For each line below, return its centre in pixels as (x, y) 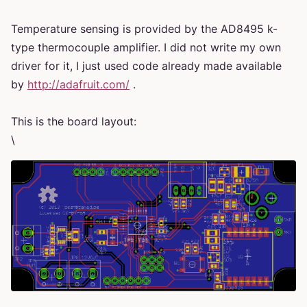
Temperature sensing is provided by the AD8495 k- (144, 29)
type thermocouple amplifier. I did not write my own (146, 48)
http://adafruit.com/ (78, 85)
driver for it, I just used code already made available (146, 66)
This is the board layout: (74, 122)
